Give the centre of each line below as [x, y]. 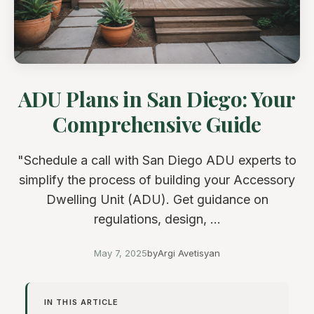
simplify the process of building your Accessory [157, 180]
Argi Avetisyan [189, 253]
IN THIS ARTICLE [82, 302]
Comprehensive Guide [157, 124]
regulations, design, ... [157, 219]
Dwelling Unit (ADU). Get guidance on [157, 200]
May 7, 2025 [121, 253]
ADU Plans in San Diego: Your [157, 99]
